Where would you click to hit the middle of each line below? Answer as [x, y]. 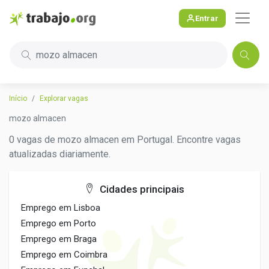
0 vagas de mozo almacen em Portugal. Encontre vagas [125, 140]
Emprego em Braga [59, 239]
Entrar [207, 18]
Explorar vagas [64, 98]
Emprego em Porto [59, 223]
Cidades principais [141, 189]
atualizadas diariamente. [60, 154]
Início [18, 98]
